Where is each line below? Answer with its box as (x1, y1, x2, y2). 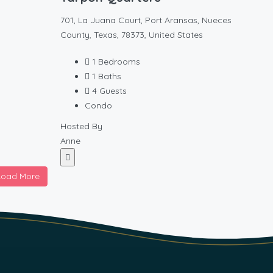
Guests (99, 85, 127, 96)
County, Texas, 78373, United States (60, 29, 203, 40)
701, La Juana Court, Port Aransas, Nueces (60, 15, 232, 26)
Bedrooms (98, 56, 140, 67)
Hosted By (60, 121, 102, 132)
